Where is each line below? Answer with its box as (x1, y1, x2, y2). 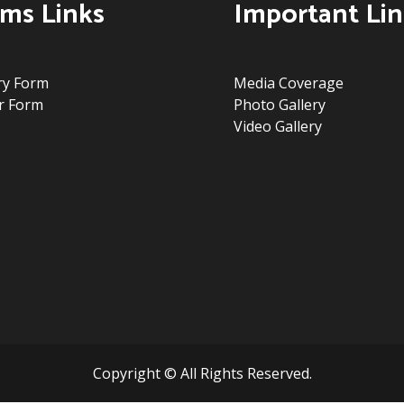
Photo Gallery (234, 95, 326, 115)
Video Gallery (234, 116, 322, 136)
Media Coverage (234, 73, 344, 93)
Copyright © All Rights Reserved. (92, 363, 312, 383)
